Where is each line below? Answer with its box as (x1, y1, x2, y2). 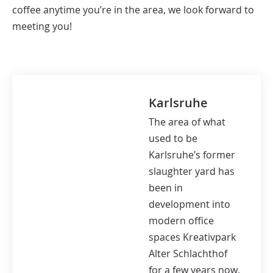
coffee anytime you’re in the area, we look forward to (12, 2, 254, 16)
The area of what (148, 115, 225, 129)
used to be (148, 132, 197, 146)
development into (148, 197, 230, 211)
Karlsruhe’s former (148, 148, 235, 162)
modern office (148, 214, 214, 228)
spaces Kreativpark (148, 230, 236, 244)
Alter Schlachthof (148, 247, 227, 261)
